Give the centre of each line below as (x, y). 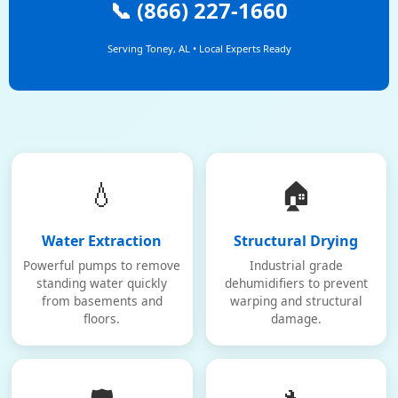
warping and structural (296, 301)
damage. (296, 318)
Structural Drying (296, 241)
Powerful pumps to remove (102, 265)
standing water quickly (102, 283)
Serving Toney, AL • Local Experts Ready (199, 48)
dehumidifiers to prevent (296, 283)
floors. (102, 318)
